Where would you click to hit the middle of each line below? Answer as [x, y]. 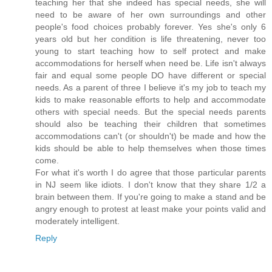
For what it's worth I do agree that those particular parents [151, 173]
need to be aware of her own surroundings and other [151, 15]
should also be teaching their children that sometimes [151, 124]
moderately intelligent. [77, 221]
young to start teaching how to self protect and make [151, 51]
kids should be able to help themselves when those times [151, 148]
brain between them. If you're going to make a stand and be [151, 197]
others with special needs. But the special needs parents [151, 112]
